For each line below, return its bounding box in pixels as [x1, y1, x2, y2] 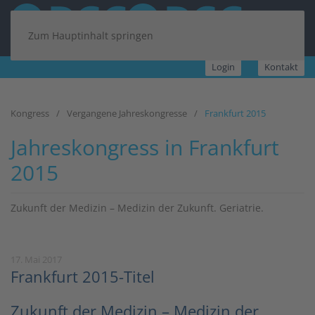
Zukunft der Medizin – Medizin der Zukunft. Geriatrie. [11, 201, 264, 214]
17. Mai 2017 [11, 252, 62, 266]
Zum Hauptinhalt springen [28, 29, 153, 42]
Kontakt [264, 60, 298, 73]
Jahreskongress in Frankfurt [11, 133, 279, 162]
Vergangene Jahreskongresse [67, 107, 187, 120]
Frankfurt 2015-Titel [11, 265, 155, 287]
